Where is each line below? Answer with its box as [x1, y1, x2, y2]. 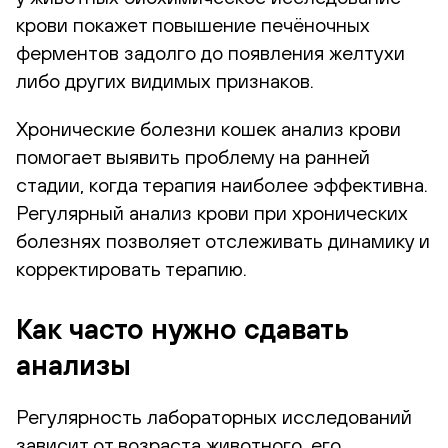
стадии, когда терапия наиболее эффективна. [16, 172, 428, 196]
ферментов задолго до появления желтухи [16, 40, 405, 64]
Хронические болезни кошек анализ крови [16, 116, 401, 140]
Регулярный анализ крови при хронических [16, 200, 408, 224]
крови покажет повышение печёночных [16, 12, 370, 36]
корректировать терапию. [16, 256, 247, 280]
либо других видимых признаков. [16, 68, 314, 92]
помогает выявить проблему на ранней [16, 144, 370, 168]
